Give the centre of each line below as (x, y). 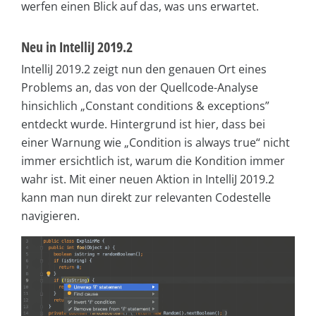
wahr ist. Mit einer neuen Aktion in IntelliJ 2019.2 (148, 180)
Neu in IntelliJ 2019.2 (77, 47)
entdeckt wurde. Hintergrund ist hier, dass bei (143, 124)
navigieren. (50, 216)
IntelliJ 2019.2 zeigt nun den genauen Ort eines (144, 69)
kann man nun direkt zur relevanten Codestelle (146, 198)
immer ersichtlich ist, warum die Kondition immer (153, 161)
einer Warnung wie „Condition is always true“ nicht (156, 143)
